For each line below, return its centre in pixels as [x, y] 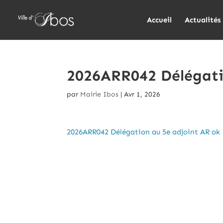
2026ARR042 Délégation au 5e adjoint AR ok [144, 132]
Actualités [203, 20]
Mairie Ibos [100, 94]
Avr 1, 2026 [142, 94]
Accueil [159, 20]
